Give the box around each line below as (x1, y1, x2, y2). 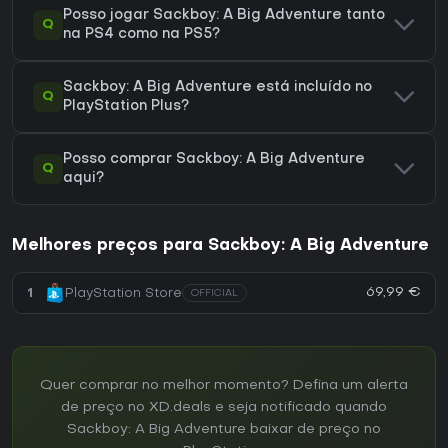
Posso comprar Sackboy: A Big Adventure (63, 153, 365, 167)
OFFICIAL (191, 289, 238, 299)
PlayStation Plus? (63, 100, 189, 114)
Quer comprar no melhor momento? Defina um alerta (40, 379, 408, 393)
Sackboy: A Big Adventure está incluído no (63, 81, 372, 95)
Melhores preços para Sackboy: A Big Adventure (12, 238, 429, 255)
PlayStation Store (65, 286, 182, 300)
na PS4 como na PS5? (63, 28, 220, 42)
